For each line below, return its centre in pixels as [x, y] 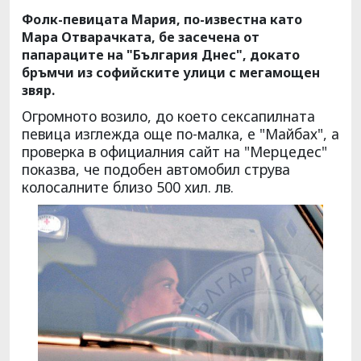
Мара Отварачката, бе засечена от [141, 37]
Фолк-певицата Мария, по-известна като [162, 19]
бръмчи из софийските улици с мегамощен [171, 72]
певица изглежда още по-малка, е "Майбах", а [180, 133]
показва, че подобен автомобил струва [156, 169]
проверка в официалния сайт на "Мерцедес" [174, 151]
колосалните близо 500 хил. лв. [128, 187]
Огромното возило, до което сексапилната [168, 116]
